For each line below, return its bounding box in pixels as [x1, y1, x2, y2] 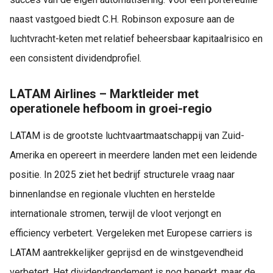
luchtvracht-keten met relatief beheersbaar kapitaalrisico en [10, 33, 263, 45]
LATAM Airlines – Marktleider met [10, 87, 199, 102]
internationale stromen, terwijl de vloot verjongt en [10, 207, 221, 219]
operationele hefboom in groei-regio [10, 101, 212, 116]
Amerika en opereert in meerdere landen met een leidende [10, 149, 257, 161]
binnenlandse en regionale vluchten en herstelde [10, 188, 215, 200]
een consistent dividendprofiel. [10, 52, 141, 65]
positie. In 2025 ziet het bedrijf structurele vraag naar [10, 168, 235, 180]
